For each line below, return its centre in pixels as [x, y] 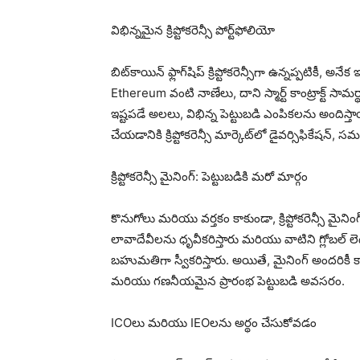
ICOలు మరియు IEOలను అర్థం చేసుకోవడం [214, 322]
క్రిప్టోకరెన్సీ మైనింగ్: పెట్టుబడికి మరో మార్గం [209, 176]
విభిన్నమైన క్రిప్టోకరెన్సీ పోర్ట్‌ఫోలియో [193, 30]
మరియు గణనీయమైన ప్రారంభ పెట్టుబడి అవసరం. [228, 280]
